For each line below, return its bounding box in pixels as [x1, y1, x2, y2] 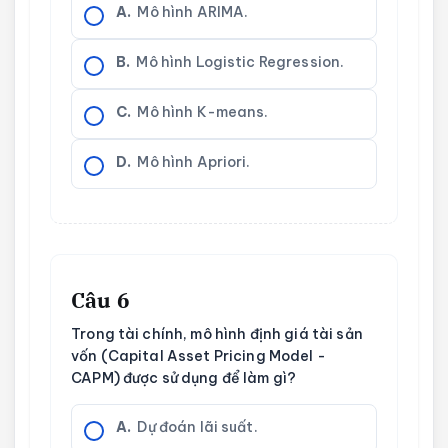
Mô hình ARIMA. [137, 2, 249, 21]
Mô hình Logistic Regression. [136, 52, 345, 71]
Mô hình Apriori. [137, 152, 251, 171]
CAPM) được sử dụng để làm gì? [71, 368, 297, 387]
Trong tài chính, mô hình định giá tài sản [71, 324, 363, 343]
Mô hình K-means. [137, 102, 269, 121]
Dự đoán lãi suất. [137, 417, 258, 436]
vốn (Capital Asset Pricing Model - [71, 346, 326, 365]
